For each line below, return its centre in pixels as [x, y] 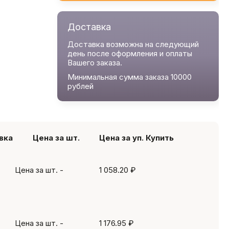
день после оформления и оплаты [130, 53]
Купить [160, 138]
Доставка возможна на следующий [133, 44]
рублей [81, 86]
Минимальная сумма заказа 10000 [130, 77]
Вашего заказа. [95, 63]
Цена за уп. [121, 138]
